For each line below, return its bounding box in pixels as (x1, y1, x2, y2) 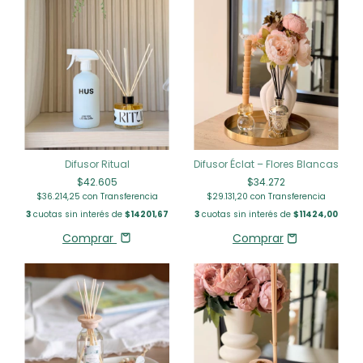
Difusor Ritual (64, 156, 130, 171)
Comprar (62, 229, 113, 246)
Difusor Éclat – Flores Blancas (194, 156, 339, 171)
